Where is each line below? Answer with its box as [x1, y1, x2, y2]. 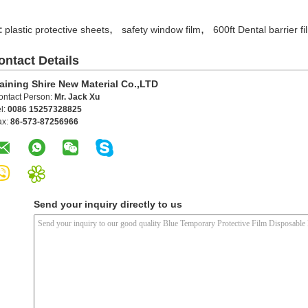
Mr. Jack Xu [54, 92, 100, 102]
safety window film [122, 24, 201, 36]
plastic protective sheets [5, 24, 109, 36]
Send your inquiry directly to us [34, 199, 182, 210]
